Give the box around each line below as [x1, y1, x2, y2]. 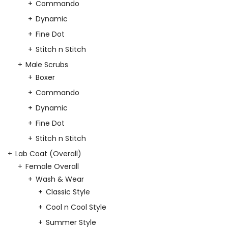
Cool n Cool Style [46, 202, 106, 212]
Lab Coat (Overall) [15, 149, 81, 159]
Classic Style [46, 187, 90, 197]
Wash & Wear [36, 174, 84, 184]
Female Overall [25, 161, 79, 172]
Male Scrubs [25, 60, 68, 70]
